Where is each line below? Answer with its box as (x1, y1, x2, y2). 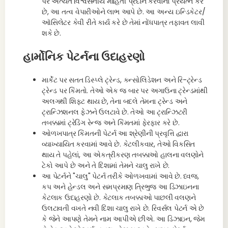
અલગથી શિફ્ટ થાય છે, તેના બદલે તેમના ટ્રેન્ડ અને (42, 96, 188, 106)
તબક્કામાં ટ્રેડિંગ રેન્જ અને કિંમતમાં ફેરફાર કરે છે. (42, 118, 180, 128)
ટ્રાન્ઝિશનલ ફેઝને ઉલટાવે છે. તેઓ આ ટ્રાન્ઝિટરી (42, 107, 188, 117)
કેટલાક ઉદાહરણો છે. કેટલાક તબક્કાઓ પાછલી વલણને (42, 192, 196, 203)
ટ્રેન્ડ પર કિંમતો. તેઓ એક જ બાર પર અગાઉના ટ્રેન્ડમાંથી (42, 85, 208, 96)
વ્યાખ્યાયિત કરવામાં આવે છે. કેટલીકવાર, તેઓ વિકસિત (42, 139, 195, 149)
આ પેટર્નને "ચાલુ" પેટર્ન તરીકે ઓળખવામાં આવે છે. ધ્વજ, (42, 171, 199, 181)
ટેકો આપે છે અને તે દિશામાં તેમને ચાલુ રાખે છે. (42, 160, 170, 170)
